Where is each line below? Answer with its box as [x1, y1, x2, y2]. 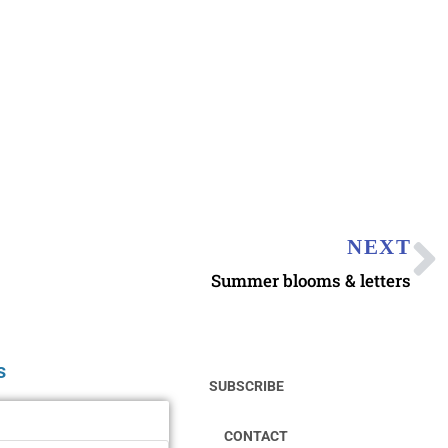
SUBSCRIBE [209, 377, 285, 394]
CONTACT [224, 427, 289, 444]
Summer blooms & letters [211, 268, 411, 292]
